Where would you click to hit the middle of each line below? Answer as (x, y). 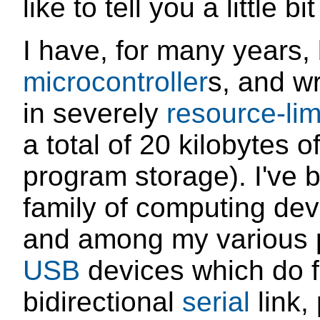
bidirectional (102, 302)
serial (216, 302)
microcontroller (115, 82)
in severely (95, 114)
